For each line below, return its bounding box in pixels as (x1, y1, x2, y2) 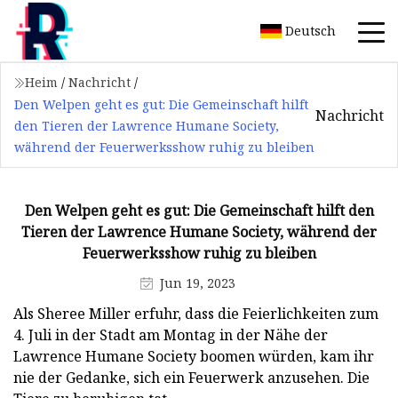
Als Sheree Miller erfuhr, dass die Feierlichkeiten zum (13, 303, 378, 323)
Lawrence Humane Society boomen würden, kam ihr (13, 346, 374, 366)
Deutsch (285, 21, 336, 39)
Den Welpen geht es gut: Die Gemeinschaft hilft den (24, 200, 374, 220)
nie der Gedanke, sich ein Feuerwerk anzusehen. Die (13, 367, 370, 387)
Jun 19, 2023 (160, 274, 235, 291)
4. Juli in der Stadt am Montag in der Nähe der (13, 324, 328, 345)
